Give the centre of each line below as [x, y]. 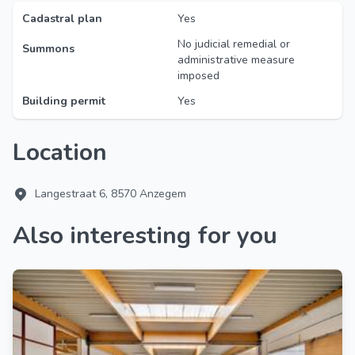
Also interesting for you [154, 236]
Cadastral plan [62, 19]
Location [67, 153]
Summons [48, 49]
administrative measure [236, 60]
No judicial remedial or [234, 44]
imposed [198, 76]
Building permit [64, 101]
